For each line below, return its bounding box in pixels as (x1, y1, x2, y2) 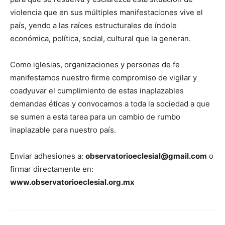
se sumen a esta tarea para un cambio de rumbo (10, 112, 180, 122)
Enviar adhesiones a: (10, 151, 85, 161)
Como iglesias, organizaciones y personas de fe (10, 60, 180, 70)
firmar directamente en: (10, 164, 93, 174)
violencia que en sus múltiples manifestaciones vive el (10, 8, 203, 18)
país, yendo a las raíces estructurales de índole (10, 21, 177, 31)
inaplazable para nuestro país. (10, 125, 116, 135)
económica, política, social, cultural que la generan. (10, 34, 191, 44)
